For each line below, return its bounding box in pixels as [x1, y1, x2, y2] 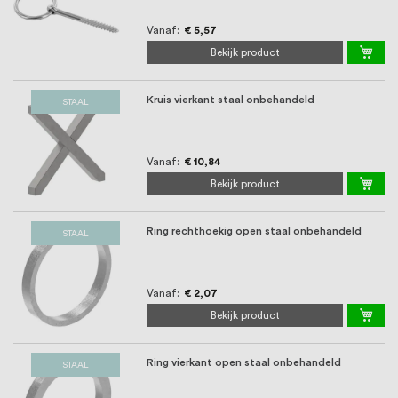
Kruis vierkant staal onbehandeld [147, 94, 314, 106]
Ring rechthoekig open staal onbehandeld [147, 226, 362, 237]
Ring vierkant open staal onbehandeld [147, 357, 341, 369]
